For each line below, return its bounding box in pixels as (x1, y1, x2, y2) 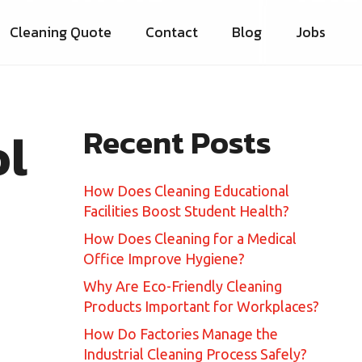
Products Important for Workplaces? (83, 297, 319, 314)
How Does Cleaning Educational (83, 182, 289, 199)
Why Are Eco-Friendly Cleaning (83, 277, 282, 294)
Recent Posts (83, 119, 271, 166)
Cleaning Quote (9, 22, 112, 43)
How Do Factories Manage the (83, 325, 278, 342)
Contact (145, 22, 198, 43)
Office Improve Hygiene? (83, 250, 245, 267)
